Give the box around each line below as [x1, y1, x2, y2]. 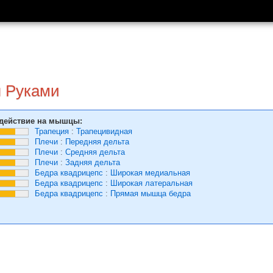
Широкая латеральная [110, 179, 193, 188]
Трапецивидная [76, 127, 132, 136]
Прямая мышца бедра [110, 189, 191, 198]
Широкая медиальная [110, 168, 190, 177]
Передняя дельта [65, 137, 129, 146]
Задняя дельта [65, 158, 120, 167]
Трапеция [35, 127, 69, 136]
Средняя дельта [65, 147, 125, 157]
